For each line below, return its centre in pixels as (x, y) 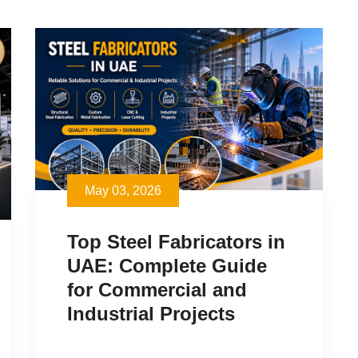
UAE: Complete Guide (167, 265)
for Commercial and (157, 289)
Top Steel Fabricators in (176, 241)
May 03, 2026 (123, 190)
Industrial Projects (151, 313)
